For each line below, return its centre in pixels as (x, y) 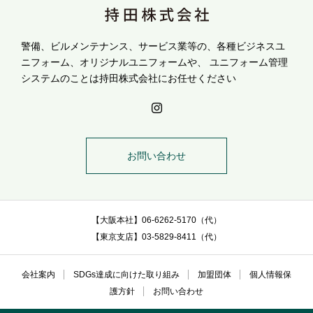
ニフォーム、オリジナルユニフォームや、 (114, 63)
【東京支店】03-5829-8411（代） (156, 237)
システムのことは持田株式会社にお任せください (129, 79)
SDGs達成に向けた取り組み (126, 275)
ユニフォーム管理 (247, 63)
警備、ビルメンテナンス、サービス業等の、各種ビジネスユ (153, 46)
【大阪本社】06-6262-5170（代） (156, 220)
